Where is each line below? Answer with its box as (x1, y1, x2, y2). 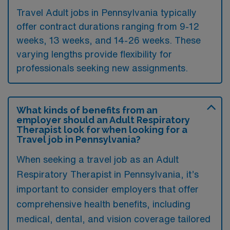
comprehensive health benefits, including (16, 199, 190, 208)
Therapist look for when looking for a (16, 124, 187, 135)
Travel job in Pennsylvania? (16, 133, 141, 145)
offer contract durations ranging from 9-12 (16, 21, 199, 31)
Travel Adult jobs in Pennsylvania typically (16, 7, 197, 17)
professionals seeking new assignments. (16, 63, 188, 72)
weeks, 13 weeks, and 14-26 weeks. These (16, 35, 201, 45)
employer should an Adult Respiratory (16, 114, 190, 125)
